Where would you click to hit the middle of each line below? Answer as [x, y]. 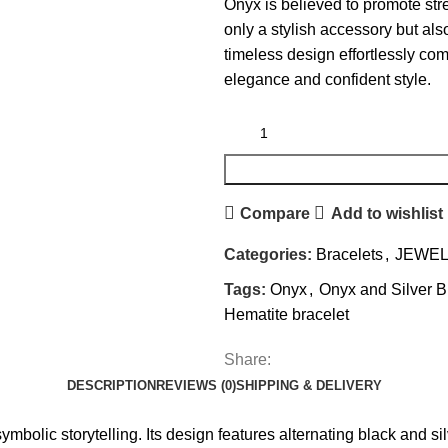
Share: [247, 359]
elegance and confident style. [327, 79]
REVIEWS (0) [195, 385]
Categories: [268, 254]
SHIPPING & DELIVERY [308, 385]
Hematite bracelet [286, 314]
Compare [275, 213]
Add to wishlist [386, 213]
